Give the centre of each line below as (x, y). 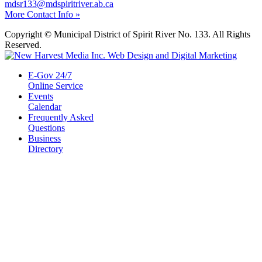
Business (44, 138)
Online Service (56, 85)
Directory (46, 149)
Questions (46, 127)
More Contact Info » (42, 14)
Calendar (45, 106)
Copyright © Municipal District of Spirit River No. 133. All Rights (127, 34)
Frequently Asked (61, 117)
